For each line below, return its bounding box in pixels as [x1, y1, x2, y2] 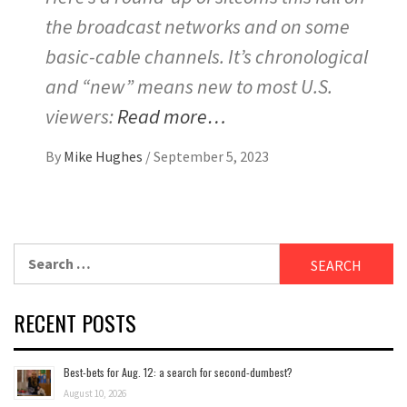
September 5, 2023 [154, 147, 269, 166]
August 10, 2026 [64, 387, 126, 401]
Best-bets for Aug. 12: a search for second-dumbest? [64, 364, 293, 381]
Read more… [117, 104, 226, 130]
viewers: [45, 104, 117, 130]
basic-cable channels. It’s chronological [45, 44, 368, 70]
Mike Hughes [64, 147, 145, 166]
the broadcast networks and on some [45, 14, 350, 40]
